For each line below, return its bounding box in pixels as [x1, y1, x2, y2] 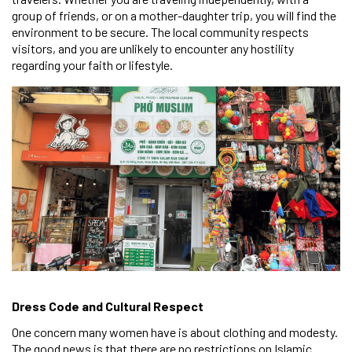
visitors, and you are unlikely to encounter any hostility [12, 40, 294, 56]
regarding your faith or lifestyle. [12, 57, 173, 72]
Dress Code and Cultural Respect [12, 298, 203, 313]
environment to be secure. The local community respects [12, 24, 309, 39]
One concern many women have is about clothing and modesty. [12, 324, 338, 339]
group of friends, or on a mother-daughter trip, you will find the [12, 7, 336, 23]
